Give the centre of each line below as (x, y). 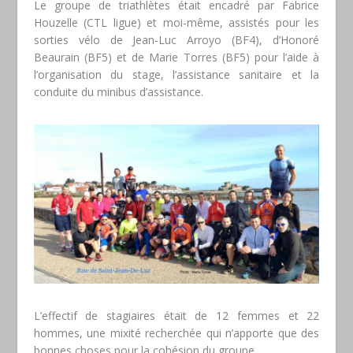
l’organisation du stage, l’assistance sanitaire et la (176, 74)
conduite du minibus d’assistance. (118, 91)
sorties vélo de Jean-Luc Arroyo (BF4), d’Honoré (176, 39)
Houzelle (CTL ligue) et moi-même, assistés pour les (176, 22)
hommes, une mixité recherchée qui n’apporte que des (176, 333)
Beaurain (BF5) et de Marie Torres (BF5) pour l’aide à (176, 57)
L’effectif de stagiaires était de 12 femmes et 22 (176, 315)
